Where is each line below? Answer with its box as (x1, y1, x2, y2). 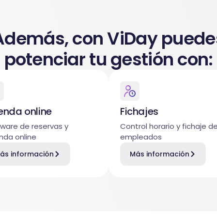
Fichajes (120, 104, 158, 118)
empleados (120, 131, 162, 142)
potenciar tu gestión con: (4, 46, 213, 72)
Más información (130, 149, 189, 159)
